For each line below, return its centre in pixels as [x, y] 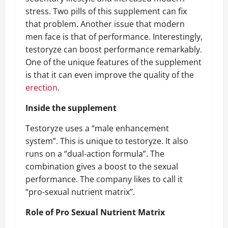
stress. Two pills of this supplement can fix [106, 11]
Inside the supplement [71, 108]
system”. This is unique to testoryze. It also [107, 141]
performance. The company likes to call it [104, 179]
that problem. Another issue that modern [105, 24]
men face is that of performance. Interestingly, [114, 37]
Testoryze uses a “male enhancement [97, 128]
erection [41, 88]
